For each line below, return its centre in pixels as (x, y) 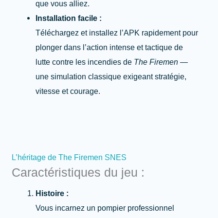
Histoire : (52, 193)
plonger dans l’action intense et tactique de (109, 47)
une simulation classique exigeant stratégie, (111, 77)
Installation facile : (69, 18)
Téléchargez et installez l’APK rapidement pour (117, 33)
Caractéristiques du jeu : (78, 173)
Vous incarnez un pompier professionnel (105, 208)
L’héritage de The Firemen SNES (69, 157)
